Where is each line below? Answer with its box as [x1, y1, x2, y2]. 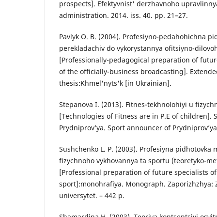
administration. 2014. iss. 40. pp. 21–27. [59, 11, 188, 20]
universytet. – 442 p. [59, 191, 124, 201]
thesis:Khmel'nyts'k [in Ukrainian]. [59, 78, 171, 88]
